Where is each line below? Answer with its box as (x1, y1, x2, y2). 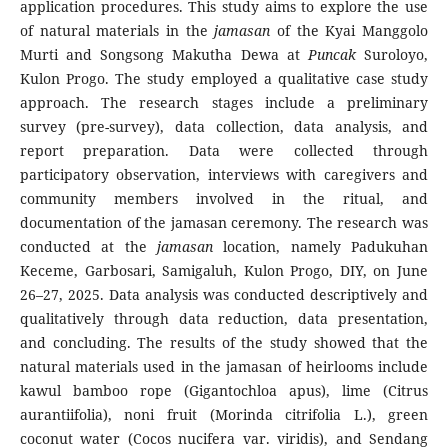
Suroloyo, (355, 45, 429, 65)
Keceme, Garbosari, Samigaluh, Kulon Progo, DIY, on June (19, 261, 429, 281)
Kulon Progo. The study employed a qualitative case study (19, 69, 429, 89)
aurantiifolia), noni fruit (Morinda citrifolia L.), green (19, 405, 429, 425)
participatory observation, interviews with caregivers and (19, 165, 429, 185)
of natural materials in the (19, 21, 215, 41)
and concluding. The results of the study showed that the (19, 333, 429, 353)
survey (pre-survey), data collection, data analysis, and (19, 117, 429, 137)
